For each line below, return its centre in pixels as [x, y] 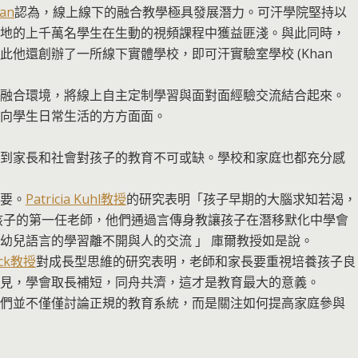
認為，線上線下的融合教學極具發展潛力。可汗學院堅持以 [180, 12]
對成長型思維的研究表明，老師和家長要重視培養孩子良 [195, 261]
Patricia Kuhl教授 [76, 199]
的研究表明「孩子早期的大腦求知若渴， [241, 199]
